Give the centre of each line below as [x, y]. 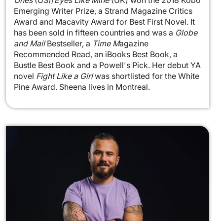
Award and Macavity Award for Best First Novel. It [104, 22]
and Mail [30, 44]
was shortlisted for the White [146, 76]
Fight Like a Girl [64, 76]
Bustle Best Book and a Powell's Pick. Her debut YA [107, 65]
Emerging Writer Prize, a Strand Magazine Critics [103, 11]
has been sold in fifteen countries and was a [94, 33]
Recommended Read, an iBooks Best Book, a [96, 55]
